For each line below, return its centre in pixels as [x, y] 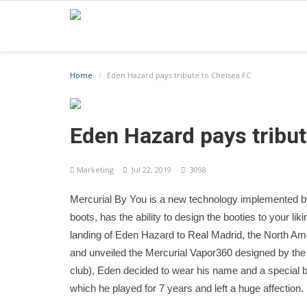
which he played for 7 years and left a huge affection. [187, 288]
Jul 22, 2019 [149, 170]
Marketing [95, 170]
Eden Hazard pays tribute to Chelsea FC [179, 75]
